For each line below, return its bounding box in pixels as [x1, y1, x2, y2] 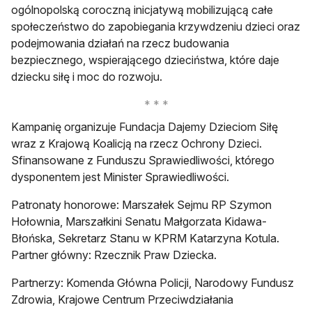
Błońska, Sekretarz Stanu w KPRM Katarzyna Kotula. [11, 231, 279, 246]
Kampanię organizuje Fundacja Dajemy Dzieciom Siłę [11, 120, 278, 134]
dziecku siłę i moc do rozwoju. [11, 70, 162, 84]
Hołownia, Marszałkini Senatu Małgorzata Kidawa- [11, 214, 267, 229]
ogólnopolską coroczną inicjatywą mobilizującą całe [11, 3, 273, 17]
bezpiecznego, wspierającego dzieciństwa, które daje [11, 53, 279, 68]
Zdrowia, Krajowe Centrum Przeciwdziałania [11, 292, 233, 307]
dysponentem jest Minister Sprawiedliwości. [11, 170, 232, 185]
